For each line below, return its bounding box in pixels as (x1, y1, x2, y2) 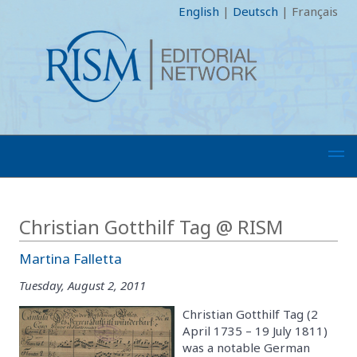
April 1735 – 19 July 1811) (182, 322, 328, 339)
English (178, 3, 219, 19)
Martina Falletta (19, 249, 122, 268)
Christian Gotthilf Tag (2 (182, 305, 318, 322)
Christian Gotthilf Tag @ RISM (19, 214, 284, 240)
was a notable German (182, 339, 310, 355)
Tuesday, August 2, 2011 (19, 277, 146, 293)
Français (292, 3, 338, 19)
